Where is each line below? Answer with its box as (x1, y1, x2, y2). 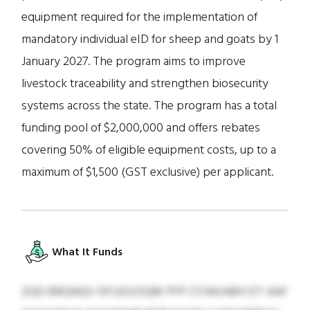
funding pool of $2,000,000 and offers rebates (21, 118, 261, 138)
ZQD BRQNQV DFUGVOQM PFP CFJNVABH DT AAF (21, 282, 289, 302)
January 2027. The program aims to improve (21, 51, 246, 71)
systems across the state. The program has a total (21, 95, 277, 116)
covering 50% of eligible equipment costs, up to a (21, 140, 277, 160)
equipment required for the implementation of (21, 7, 258, 27)
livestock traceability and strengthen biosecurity (21, 73, 269, 93)
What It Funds (52, 243, 123, 261)
